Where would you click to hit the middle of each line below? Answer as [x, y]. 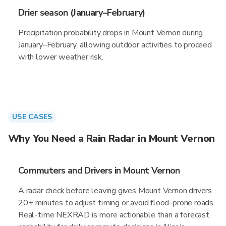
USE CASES [32, 117]
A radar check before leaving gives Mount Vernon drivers [115, 191]
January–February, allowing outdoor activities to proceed [115, 45]
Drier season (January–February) [82, 13]
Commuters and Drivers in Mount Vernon [99, 171]
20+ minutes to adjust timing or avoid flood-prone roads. [117, 203]
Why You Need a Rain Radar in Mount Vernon [111, 138]
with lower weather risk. [61, 57]
